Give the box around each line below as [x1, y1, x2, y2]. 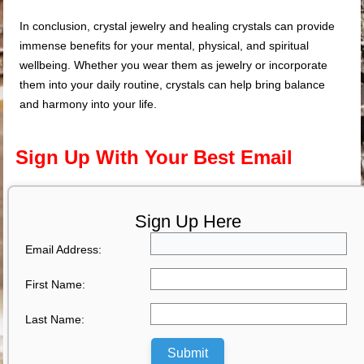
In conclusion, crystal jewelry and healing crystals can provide [19, 19, 336, 32]
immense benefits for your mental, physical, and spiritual [19, 38, 310, 52]
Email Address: [25, 242, 102, 256]
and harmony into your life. [19, 97, 158, 110]
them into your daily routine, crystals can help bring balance [19, 77, 326, 91]
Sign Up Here [134, 210, 241, 232]
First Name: [25, 278, 86, 292]
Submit [167, 345, 209, 360]
